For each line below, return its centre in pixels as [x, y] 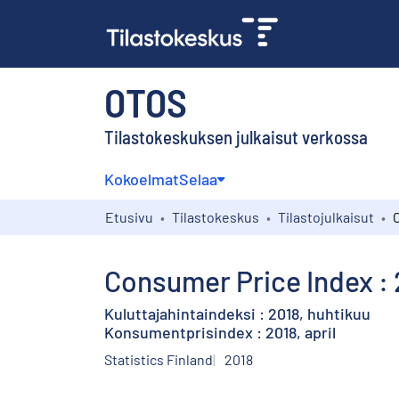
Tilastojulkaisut [326, 216]
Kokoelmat [142, 179]
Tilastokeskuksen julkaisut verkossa [236, 136]
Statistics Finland [159, 359]
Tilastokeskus [216, 216]
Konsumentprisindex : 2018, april [220, 332]
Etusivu [129, 216]
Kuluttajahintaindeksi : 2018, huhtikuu [237, 313]
